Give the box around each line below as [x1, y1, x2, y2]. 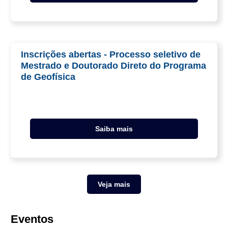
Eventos [11, 213, 53, 225]
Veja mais [98, 180, 130, 188]
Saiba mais [95, 125, 133, 133]
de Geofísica [21, 72, 75, 82]
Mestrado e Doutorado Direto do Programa [21, 61, 206, 71]
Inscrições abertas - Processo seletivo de [21, 49, 201, 60]
